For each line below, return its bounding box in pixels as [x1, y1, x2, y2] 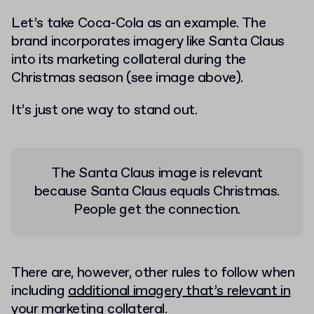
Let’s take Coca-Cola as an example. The [11, 13, 266, 33]
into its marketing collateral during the [11, 50, 247, 69]
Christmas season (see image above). [11, 68, 244, 88]
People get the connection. [74, 200, 240, 219]
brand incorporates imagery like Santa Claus [11, 32, 285, 51]
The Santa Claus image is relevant [51, 163, 263, 183]
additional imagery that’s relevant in [68, 281, 291, 301]
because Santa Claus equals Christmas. [34, 182, 280, 201]
